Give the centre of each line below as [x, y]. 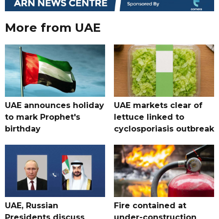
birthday [23, 129]
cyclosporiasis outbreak [164, 129]
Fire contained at [150, 206]
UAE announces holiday [55, 106]
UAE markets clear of [158, 106]
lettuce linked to [149, 117]
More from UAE [53, 28]
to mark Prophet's [43, 117]
